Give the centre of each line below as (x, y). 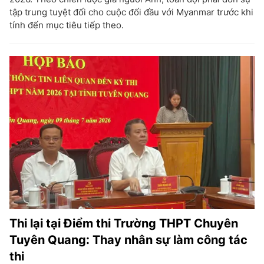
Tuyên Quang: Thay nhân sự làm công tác (128, 240)
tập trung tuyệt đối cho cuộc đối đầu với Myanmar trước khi (131, 12)
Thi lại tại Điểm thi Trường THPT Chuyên (124, 223)
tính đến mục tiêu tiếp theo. (67, 25)
